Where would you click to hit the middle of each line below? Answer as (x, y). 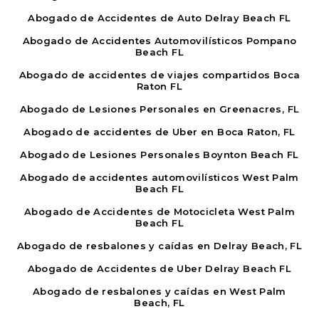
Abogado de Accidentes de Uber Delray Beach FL (159, 268)
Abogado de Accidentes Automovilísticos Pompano (159, 40)
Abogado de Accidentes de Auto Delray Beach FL (159, 17)
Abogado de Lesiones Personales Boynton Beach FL (159, 154)
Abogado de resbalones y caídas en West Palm (159, 291)
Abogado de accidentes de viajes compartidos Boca (159, 74)
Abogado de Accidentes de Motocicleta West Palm (159, 211)
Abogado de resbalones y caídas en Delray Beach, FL (159, 245)
